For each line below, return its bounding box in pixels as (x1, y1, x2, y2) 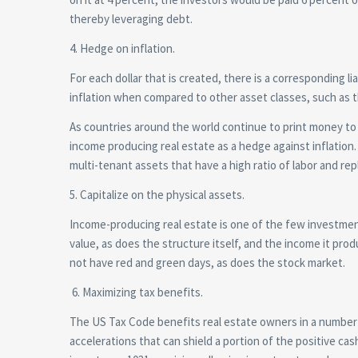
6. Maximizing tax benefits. (70, 284, 203, 300)
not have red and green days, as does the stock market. (70, 254, 345, 270)
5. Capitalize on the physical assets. (70, 186, 245, 202)
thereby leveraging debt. (70, 10, 193, 26)
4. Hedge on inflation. (70, 40, 175, 56)
